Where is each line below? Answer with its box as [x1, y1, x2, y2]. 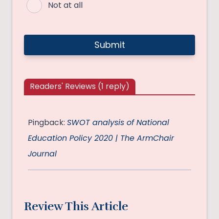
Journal [28, 148, 57, 160]
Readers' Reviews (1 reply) [30, 81, 130, 92]
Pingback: [28, 117, 67, 129]
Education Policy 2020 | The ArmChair [28, 132, 174, 144]
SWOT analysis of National [67, 117, 169, 129]
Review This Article [24, 199, 128, 214]
